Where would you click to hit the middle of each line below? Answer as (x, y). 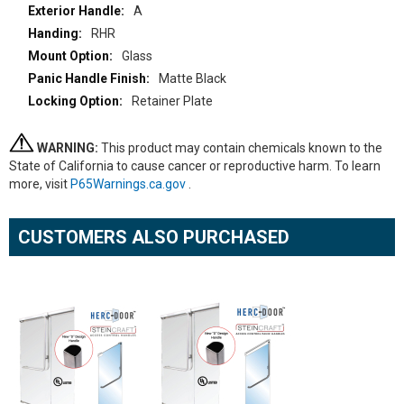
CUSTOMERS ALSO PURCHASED (154, 237)
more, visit (40, 184)
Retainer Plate (172, 101)
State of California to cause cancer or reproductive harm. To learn (195, 166)
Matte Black (192, 78)
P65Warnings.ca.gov (129, 184)
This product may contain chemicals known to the (240, 148)
